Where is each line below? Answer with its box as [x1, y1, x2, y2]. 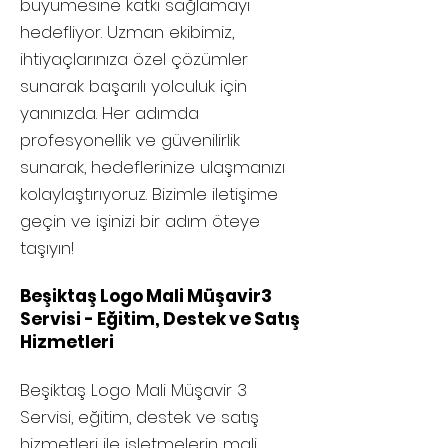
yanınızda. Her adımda [20, 101, 199, 125]
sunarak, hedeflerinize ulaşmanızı [20, 155, 285, 179]
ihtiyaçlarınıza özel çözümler [20, 47, 248, 71]
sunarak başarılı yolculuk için [20, 74, 247, 98]
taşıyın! [20, 236, 74, 260]
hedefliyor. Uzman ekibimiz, [20, 20, 234, 44]
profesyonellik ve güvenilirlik [20, 128, 240, 152]
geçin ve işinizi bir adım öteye [20, 209, 260, 233]
